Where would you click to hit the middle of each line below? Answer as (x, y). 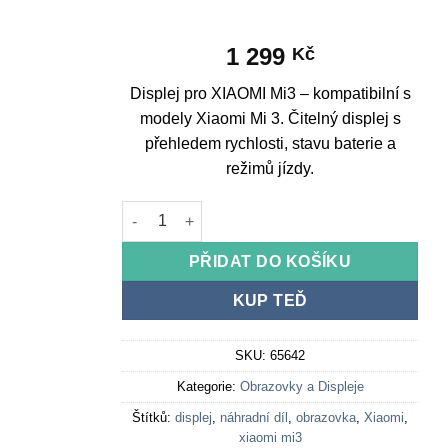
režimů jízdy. (270, 168)
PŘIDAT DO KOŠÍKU (270, 261)
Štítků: (154, 418)
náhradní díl (254, 418)
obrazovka (326, 418)
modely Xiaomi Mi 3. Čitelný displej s (270, 118)
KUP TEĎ (270, 300)
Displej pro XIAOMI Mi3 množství (232, 211)
